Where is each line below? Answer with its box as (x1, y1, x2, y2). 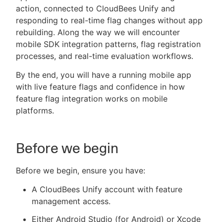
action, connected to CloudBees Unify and (16, 3, 175, 13)
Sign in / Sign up (84, 64, 146, 74)
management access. (32, 196, 111, 206)
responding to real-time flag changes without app (16, 15, 203, 25)
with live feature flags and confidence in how (16, 82, 185, 92)
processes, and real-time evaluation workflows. (16, 51, 193, 61)
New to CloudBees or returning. (55, 42, 174, 52)
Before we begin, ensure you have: (16, 166, 145, 175)
